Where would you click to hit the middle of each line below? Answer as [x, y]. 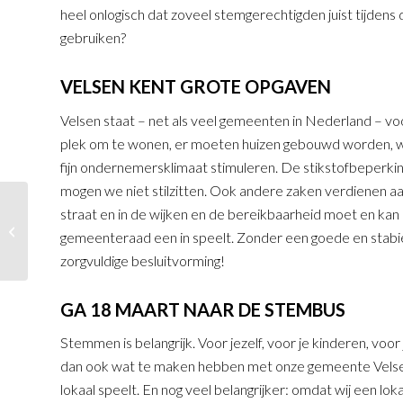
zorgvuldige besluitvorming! [143, 260]
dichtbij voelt [62, 249]
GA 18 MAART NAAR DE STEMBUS [203, 309]
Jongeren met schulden [88, 211]
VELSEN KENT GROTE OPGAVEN [196, 87]
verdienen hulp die [76, 230]
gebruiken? [93, 38]
